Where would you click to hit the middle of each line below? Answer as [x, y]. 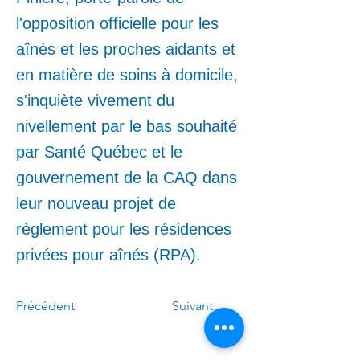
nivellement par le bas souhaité [127, 126]
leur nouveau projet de [96, 203]
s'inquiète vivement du [95, 100]
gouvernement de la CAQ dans [127, 178]
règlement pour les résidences [124, 229]
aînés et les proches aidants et [126, 49]
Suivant [192, 306]
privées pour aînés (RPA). [108, 255]
